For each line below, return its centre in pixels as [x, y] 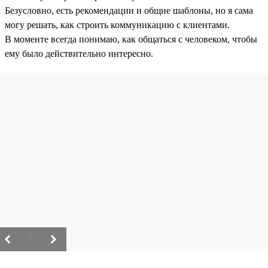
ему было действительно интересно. [79, 54]
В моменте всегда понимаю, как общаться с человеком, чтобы [131, 39]
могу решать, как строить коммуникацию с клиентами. [117, 25]
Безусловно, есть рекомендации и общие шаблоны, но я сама [129, 11]
